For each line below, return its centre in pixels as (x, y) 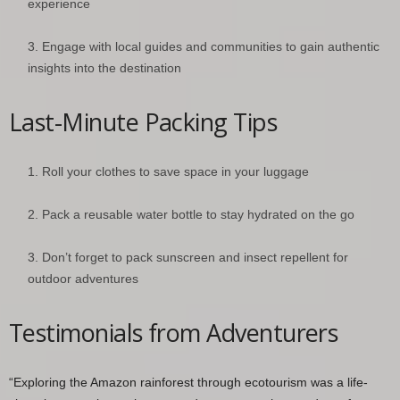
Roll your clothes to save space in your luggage (175, 171)
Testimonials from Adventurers (174, 332)
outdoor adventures (83, 278)
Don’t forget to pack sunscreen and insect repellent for (195, 257)
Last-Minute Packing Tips (143, 121)
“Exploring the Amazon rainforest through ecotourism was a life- (188, 382)
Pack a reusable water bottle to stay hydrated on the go (198, 214)
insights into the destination (104, 67)
